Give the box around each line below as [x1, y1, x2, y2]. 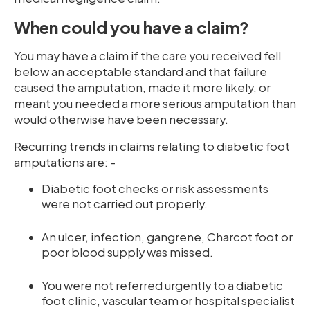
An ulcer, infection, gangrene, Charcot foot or [42, 230, 293, 245]
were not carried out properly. [42, 197, 208, 212]
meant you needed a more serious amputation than [14, 96, 296, 111]
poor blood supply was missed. [42, 245, 213, 260]
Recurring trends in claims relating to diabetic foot [14, 139, 290, 154]
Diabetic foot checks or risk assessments [42, 181, 268, 197]
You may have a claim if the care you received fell [14, 48, 281, 64]
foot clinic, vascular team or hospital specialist [42, 293, 295, 309]
